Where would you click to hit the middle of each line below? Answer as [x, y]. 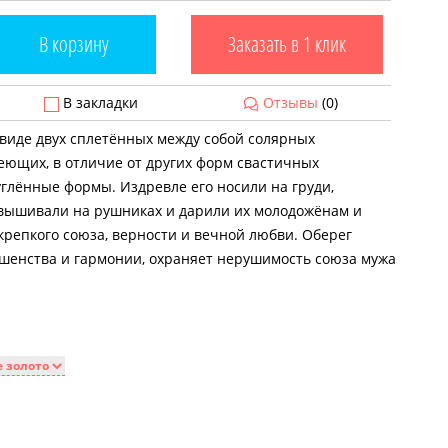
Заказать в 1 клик [287, 44]
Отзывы [290, 102]
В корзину [74, 44]
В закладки [98, 102]
